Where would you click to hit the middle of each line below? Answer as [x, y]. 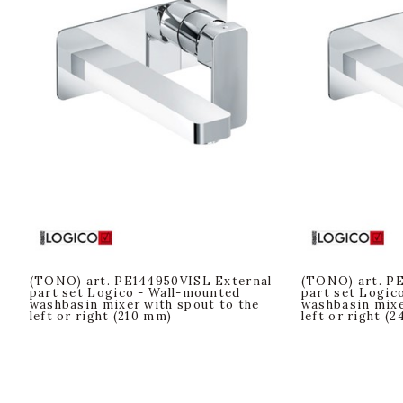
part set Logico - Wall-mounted [135, 293]
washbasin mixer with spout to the [144, 305]
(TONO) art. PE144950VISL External [151, 282]
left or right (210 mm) [101, 317]
